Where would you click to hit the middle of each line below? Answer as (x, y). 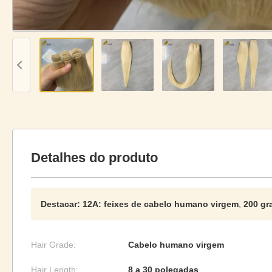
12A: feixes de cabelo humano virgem (161, 204)
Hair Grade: (53, 245)
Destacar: (60, 204)
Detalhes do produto (94, 158)
